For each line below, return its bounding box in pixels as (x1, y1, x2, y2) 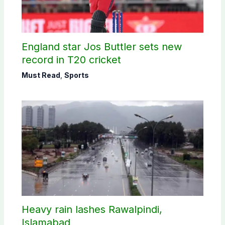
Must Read (21, 70, 60, 79)
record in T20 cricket (21, 53, 121, 66)
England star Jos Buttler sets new (21, 40, 182, 53)
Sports (64, 70, 89, 79)
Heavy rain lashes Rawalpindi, (21, 203, 162, 215)
